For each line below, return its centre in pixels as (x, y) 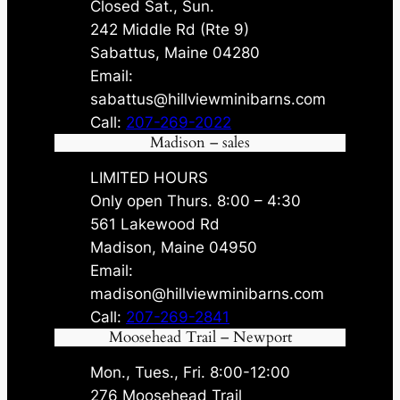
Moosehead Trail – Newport (200, 337)
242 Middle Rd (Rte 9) (170, 29)
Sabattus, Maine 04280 (175, 52)
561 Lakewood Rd (155, 224)
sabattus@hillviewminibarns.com (208, 99)
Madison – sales (200, 142)
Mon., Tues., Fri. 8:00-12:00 (191, 372)
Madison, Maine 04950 (174, 247)
